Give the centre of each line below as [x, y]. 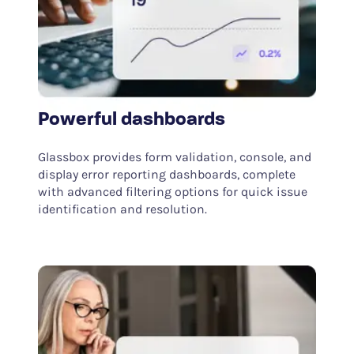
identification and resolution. [122, 209]
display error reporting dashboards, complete [166, 175]
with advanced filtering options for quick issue [172, 192]
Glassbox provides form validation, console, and [174, 157]
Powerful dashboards [131, 121]
